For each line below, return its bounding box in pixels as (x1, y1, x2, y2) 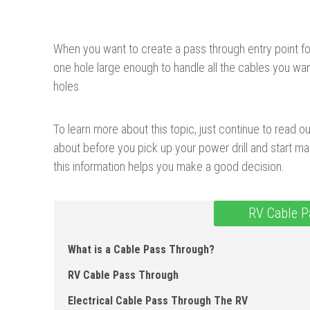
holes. (53, 78, 82, 93)
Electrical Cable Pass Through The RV (68, 293, 248, 307)
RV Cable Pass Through (68, 268, 179, 282)
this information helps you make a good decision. (53, 158, 284, 174)
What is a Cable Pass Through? (68, 242, 215, 256)
